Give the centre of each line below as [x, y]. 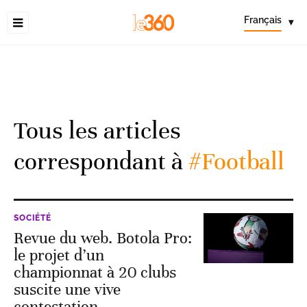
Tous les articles [97, 130]
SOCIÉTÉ [33, 218]
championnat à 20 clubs [95, 272]
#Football [234, 161]
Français [263, 20]
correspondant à [98, 161]
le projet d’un [59, 255]
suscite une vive [67, 290]
